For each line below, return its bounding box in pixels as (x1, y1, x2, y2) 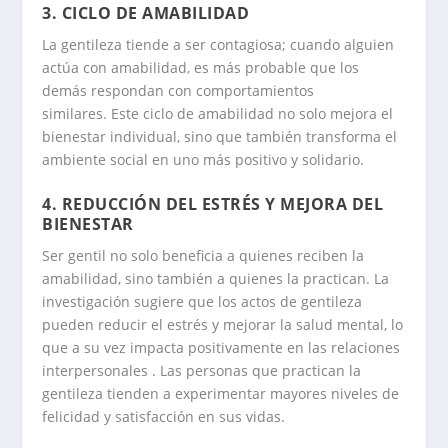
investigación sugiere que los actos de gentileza (42, 291, 363, 311)
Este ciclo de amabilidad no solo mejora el (107, 104, 394, 124)
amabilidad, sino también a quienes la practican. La (42, 268, 390, 288)
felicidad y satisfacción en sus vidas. (42, 406, 286, 426)
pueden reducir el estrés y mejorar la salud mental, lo (42, 314, 404, 334)
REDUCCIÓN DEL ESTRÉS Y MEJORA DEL (61, 192, 384, 215)
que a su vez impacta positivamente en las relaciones (42, 337, 401, 357)
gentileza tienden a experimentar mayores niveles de (42, 383, 400, 403)
